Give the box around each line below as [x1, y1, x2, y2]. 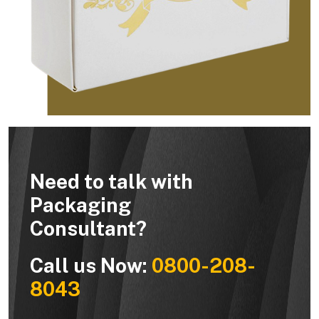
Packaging [30, 192, 131, 216]
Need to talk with [30, 169, 193, 193]
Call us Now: [30, 253, 147, 277]
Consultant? [30, 216, 147, 240]
